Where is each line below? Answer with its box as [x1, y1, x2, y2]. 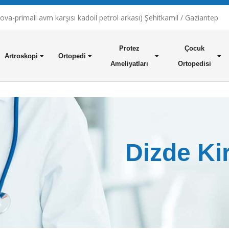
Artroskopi [4, 52, 38, 60]
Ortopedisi [177, 60, 211, 67]
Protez [119, 44, 140, 52]
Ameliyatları [110, 60, 149, 67]
